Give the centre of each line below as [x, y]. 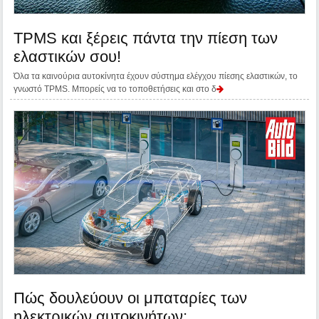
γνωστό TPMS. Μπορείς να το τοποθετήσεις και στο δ [115, 89]
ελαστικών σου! [68, 56]
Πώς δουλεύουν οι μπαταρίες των [131, 298]
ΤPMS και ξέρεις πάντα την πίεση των [146, 38]
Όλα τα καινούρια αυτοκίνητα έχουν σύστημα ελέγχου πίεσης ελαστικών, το [156, 76]
